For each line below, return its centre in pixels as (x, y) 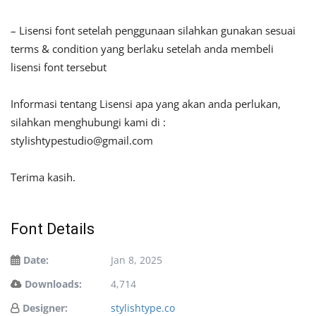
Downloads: (53, 284)
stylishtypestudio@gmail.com (82, 141)
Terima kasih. (43, 177)
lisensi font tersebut (59, 67)
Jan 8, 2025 (136, 260)
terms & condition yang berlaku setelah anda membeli (142, 49)
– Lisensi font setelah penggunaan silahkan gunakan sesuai (153, 31)
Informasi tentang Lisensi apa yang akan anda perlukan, (146, 104)
